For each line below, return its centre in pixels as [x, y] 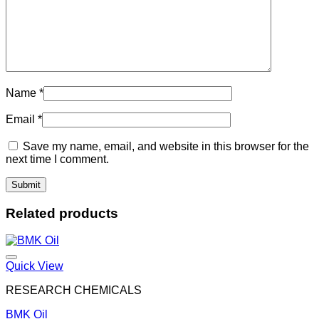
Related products [62, 213]
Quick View [35, 266]
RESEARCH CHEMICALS [74, 291]
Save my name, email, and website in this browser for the [166, 146]
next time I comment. [57, 159]
